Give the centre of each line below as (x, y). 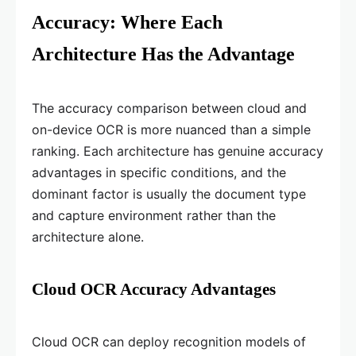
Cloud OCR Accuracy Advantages (154, 289)
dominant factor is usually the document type (169, 193)
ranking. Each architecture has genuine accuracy (178, 151)
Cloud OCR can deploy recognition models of (169, 341)
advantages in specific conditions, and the (159, 172)
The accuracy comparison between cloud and (169, 108)
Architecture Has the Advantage (163, 54)
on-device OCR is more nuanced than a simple (171, 129)
